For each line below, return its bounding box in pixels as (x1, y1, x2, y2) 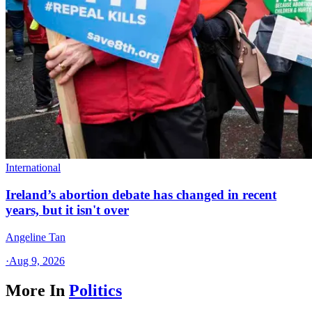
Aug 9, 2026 (9, 254, 65, 267)
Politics (69, 281, 122, 299)
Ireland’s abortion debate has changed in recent (6, 187, 276, 203)
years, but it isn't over (6, 203, 129, 218)
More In (6, 281, 65, 299)
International (6, 162, 61, 174)
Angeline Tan (6, 231, 65, 243)
